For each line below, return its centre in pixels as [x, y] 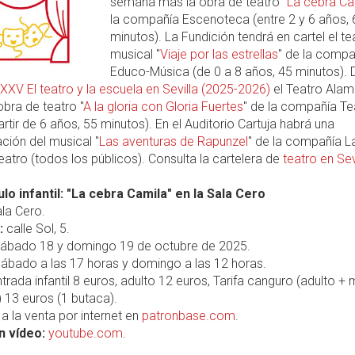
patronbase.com [189, 316]
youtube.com [86, 333]
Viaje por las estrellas [219, 54]
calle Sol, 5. [36, 229]
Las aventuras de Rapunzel [174, 141]
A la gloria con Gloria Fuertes [163, 107]
